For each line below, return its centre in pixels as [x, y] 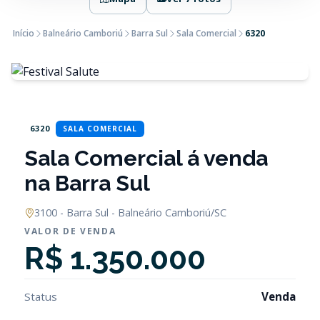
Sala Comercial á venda [146, 158]
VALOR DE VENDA [70, 231]
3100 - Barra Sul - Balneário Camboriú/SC [130, 212]
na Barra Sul [87, 183]
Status [41, 296]
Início [24, 33]
